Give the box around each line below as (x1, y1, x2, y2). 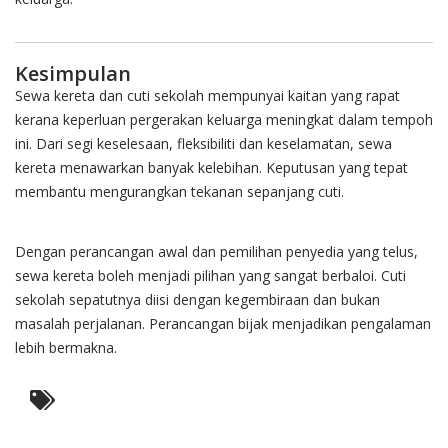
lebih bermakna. (15, 338, 117, 358)
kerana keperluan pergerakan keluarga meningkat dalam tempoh (15, 110, 433, 130)
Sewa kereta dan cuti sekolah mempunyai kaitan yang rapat (15, 86, 400, 106)
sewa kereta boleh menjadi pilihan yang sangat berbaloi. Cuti (15, 266, 406, 286)
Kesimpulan (15, 60, 131, 88)
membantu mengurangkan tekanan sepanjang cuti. (15, 182, 344, 202)
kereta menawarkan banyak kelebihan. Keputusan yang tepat (15, 158, 408, 178)
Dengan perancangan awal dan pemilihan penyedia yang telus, (15, 242, 418, 262)
